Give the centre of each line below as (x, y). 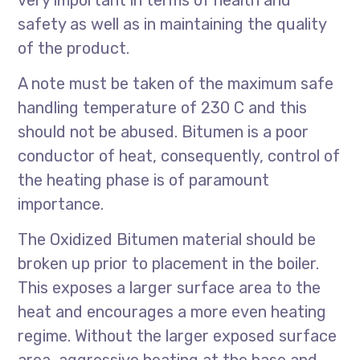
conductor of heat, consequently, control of (179, 156)
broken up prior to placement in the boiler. (169, 264)
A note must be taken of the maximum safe (176, 84)
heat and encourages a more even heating (172, 312)
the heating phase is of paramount (144, 180)
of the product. (74, 48)
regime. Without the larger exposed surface (178, 336)
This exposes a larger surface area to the (170, 288)
